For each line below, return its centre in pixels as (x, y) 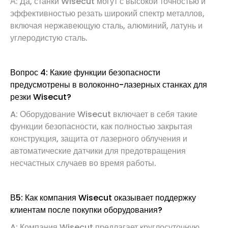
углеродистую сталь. (49, 38)
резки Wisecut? (41, 97)
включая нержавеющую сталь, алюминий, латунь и (106, 25)
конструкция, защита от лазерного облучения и (99, 138)
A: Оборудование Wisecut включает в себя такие (104, 114)
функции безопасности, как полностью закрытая (101, 126)
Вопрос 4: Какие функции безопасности (85, 72)
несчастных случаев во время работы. (83, 163)
